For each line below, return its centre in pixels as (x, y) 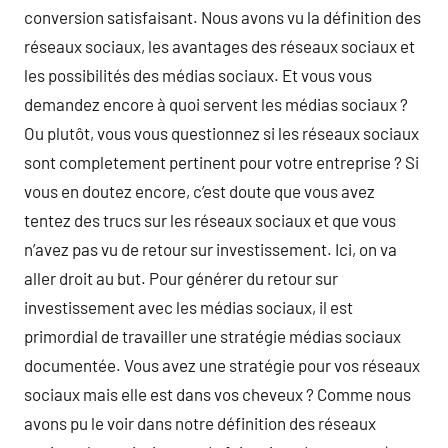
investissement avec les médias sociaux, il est (188, 306)
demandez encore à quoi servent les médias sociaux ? (216, 103)
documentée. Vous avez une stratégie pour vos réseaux (222, 364)
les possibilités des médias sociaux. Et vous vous (198, 74)
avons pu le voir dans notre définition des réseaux (200, 422)
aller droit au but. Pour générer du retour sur (181, 277)
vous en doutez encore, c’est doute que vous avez (199, 190)
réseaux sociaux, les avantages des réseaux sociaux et (219, 45)
